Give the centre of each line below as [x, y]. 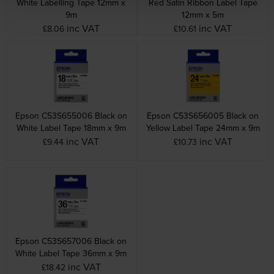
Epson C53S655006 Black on [71, 116]
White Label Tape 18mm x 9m [71, 128]
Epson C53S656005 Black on [203, 116]
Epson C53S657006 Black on [71, 241]
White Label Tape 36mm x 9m [71, 254]
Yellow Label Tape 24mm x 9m [203, 128]
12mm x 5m [203, 15]
